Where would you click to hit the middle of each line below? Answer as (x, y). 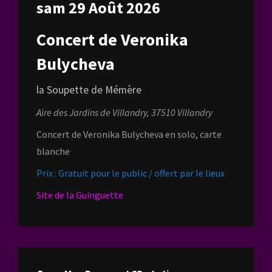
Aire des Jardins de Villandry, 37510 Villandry (124, 113)
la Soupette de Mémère (89, 90)
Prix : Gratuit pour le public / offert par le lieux (131, 173)
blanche (53, 151)
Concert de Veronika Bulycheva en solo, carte (129, 134)
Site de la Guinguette (80, 195)
